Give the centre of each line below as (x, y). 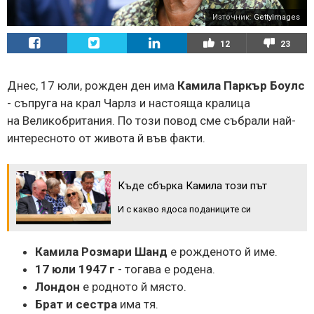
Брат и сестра (76, 304)
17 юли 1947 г (75, 269)
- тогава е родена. (165, 269)
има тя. (138, 304)
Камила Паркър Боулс (241, 85)
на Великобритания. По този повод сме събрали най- (151, 120)
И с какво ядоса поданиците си (184, 209)
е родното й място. (133, 286)
